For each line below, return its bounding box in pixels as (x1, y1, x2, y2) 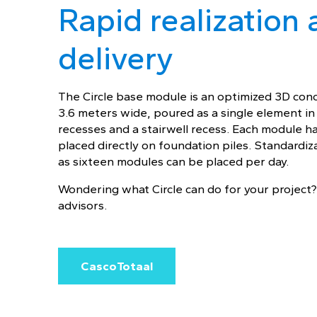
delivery (58, 39, 173, 77)
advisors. (58, 198, 107, 212)
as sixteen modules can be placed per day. (58, 154, 289, 168)
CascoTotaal (81, 259, 153, 273)
